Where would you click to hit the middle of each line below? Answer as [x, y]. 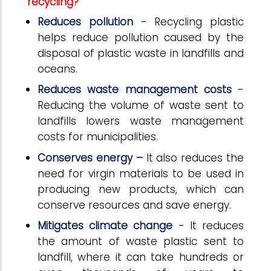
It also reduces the [195, 158]
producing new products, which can [141, 189]
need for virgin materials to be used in [141, 173]
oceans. [57, 69]
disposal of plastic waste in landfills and [141, 53]
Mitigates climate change [105, 226]
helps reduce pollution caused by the [141, 37]
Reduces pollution [85, 21]
